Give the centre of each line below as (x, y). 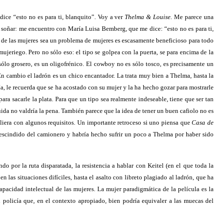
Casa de (203, 122)
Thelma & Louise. (149, 17)
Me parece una (193, 17)
